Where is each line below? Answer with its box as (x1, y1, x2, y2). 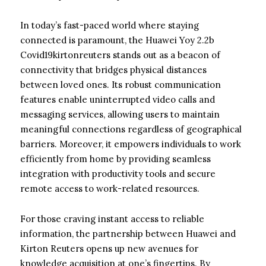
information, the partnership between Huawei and (20, 227, 236, 239)
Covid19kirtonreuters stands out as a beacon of (20, 49, 220, 61)
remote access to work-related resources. (20, 182, 199, 194)
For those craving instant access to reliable (20, 213, 204, 224)
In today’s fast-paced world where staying (20, 19, 199, 31)
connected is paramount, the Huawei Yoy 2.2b (20, 34, 214, 46)
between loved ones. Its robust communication (20, 78, 221, 90)
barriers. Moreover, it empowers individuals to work (20, 138, 241, 150)
